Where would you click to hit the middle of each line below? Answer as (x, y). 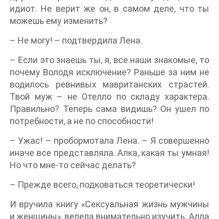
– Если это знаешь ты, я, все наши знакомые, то (109, 60)
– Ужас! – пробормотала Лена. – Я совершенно (109, 141)
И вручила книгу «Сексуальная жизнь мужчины (109, 204)
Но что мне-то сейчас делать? (73, 165)
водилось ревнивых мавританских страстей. (109, 84)
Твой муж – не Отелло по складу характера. (109, 97)
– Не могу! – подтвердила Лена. (76, 40)
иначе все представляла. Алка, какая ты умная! (109, 153)
